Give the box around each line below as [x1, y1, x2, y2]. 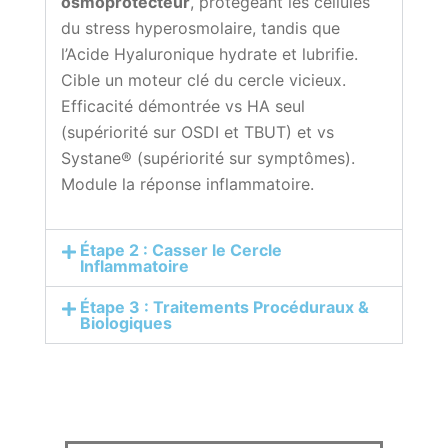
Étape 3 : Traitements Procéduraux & [80, 297, 370, 318]
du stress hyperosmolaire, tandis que [61, 18, 340, 39]
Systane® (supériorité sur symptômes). [61, 148, 355, 169]
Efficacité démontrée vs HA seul [61, 96, 305, 117]
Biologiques [80, 313, 173, 334]
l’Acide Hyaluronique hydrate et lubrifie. [61, 44, 358, 65]
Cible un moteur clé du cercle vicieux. [61, 70, 346, 91]
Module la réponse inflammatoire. [61, 174, 314, 195]
